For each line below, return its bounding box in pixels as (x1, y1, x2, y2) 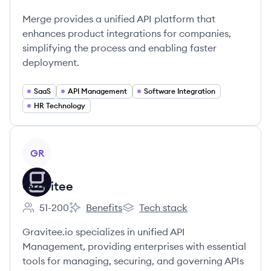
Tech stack (139, 201, 188, 214)
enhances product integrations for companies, (22, 27, 231, 39)
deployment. (22, 56, 79, 68)
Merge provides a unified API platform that (22, 13, 215, 25)
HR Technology (34, 101, 85, 110)
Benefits (86, 201, 122, 214)
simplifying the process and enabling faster (22, 42, 217, 54)
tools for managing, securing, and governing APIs (22, 255, 244, 267)
